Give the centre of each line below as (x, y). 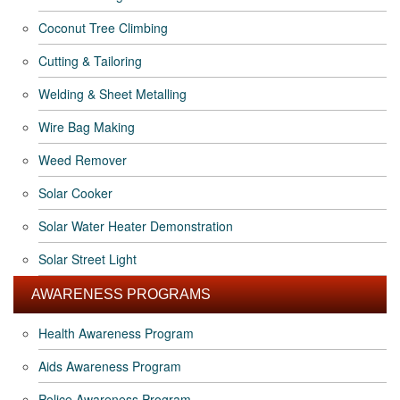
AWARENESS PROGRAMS (121, 295)
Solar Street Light (87, 259)
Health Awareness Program (116, 333)
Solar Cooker (75, 193)
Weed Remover (83, 160)
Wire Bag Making (87, 127)
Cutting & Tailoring (90, 61)
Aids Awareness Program (110, 367)
